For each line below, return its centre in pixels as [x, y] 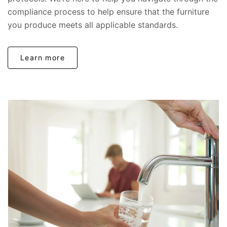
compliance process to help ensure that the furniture [108, 11]
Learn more [43, 57]
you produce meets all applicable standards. [93, 25]
